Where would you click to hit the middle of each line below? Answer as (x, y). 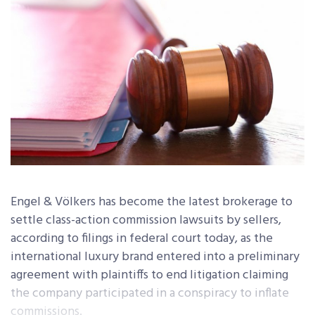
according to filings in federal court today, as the (142, 239)
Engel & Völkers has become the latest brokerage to (152, 202)
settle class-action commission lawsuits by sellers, (146, 221)
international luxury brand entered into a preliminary (155, 257)
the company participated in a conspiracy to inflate (150, 294)
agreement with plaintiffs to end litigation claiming (149, 276)
